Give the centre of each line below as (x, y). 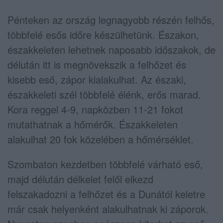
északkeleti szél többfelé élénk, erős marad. (104, 94)
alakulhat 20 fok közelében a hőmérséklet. (101, 139)
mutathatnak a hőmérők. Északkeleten (93, 124)
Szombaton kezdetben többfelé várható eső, (105, 164)
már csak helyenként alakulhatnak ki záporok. (108, 209)
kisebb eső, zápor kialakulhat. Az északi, (97, 79)
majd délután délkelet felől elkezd (80, 179)
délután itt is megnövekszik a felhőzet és (97, 64)
